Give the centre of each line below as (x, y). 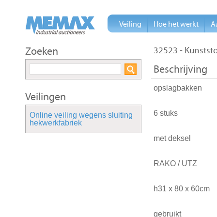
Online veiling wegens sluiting (81, 115)
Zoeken (42, 51)
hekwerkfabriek (56, 123)
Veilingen (46, 97)
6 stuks (166, 113)
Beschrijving (180, 70)
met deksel (172, 139)
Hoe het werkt (176, 24)
